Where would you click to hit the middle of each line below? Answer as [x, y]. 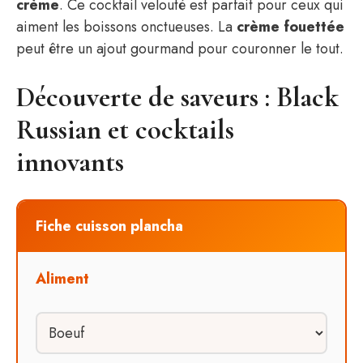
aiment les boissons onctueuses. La [126, 27]
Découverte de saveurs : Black [177, 98]
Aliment [62, 279]
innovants [70, 162]
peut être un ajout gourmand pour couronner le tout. [180, 49]
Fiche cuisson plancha [109, 226]
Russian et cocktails [125, 130]
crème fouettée [290, 27]
